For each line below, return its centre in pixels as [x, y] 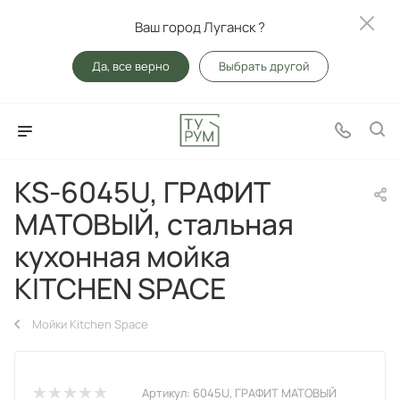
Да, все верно [130, 66]
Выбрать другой [263, 66]
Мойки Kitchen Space [90, 324]
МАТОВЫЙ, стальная [154, 224]
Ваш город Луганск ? [200, 27]
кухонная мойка [122, 256]
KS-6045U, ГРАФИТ [142, 192]
